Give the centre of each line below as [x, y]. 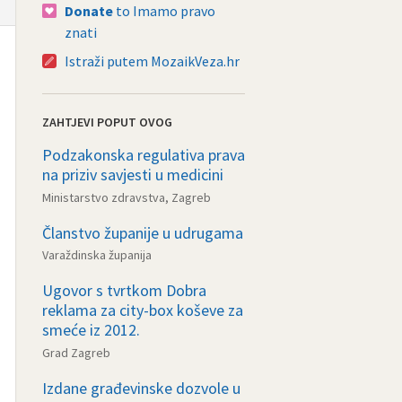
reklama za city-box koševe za [143, 310]
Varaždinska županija [97, 255]
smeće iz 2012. [91, 330]
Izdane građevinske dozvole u [141, 388]
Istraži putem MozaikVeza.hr [152, 61]
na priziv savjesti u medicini [133, 174]
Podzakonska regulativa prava [144, 154]
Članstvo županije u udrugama [143, 232]
